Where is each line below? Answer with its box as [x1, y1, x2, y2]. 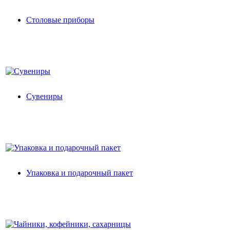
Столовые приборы [26, 15, 94, 24]
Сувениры [26, 91, 63, 101]
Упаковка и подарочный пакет [26, 168, 133, 177]
